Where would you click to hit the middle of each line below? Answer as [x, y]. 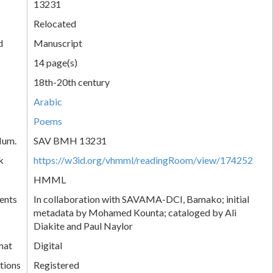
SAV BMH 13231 [70, 140]
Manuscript [58, 43]
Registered [56, 264]
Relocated [55, 23]
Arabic [48, 101]
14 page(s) [55, 62]
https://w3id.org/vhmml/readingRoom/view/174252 [143, 160]
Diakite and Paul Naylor [83, 225]
